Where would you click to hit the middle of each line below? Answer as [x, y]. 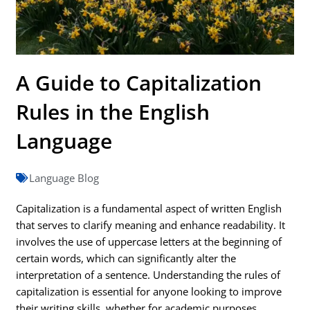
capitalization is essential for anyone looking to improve [149, 292]
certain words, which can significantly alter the [126, 258]
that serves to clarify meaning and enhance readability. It [151, 225]
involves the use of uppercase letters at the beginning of [149, 242]
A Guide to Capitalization [139, 83]
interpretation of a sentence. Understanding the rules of [148, 275]
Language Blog [64, 178]
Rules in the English [113, 112]
